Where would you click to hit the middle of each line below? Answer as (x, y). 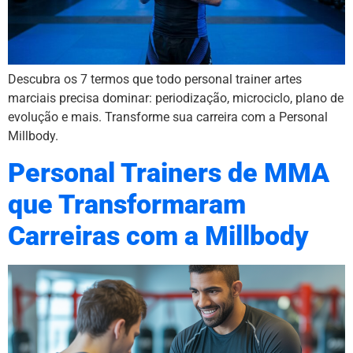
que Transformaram (127, 204)
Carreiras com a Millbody (158, 236)
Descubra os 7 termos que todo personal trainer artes (155, 80)
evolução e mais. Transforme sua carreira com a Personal (168, 117)
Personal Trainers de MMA (169, 173)
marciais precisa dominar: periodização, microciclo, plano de (176, 98)
